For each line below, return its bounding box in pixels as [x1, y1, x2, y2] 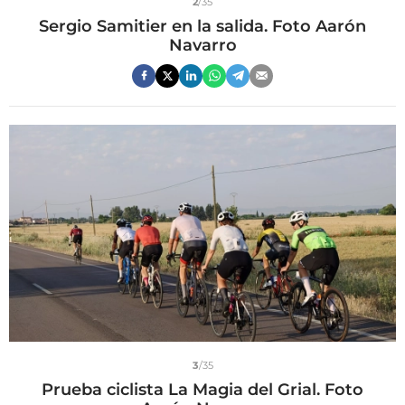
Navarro [168, 34, 237, 55]
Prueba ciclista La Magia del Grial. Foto [42, 380, 363, 400]
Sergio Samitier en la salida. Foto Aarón [39, 15, 366, 36]
